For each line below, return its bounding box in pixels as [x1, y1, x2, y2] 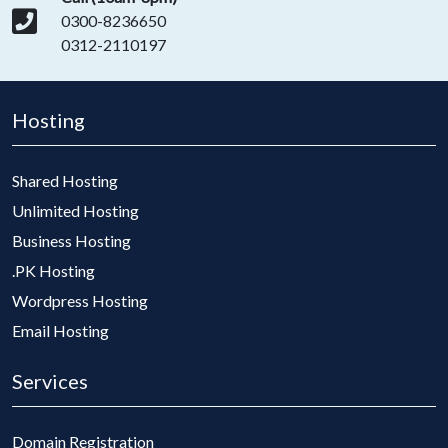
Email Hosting [12, 321, 109, 341]
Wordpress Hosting [12, 291, 148, 311]
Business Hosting [12, 231, 131, 251]
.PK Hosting [12, 261, 95, 281]
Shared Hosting [12, 171, 118, 191]
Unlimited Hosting [12, 201, 139, 221]
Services [12, 369, 88, 394]
